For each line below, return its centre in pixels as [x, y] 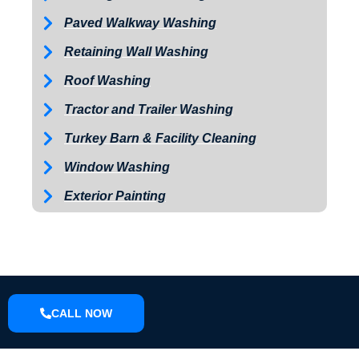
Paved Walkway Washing [140, 23]
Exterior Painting [115, 196]
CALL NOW [82, 313]
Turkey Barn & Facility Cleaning [160, 139]
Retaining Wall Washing [136, 52]
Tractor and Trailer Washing [149, 110]
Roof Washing [107, 81]
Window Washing [117, 167]
